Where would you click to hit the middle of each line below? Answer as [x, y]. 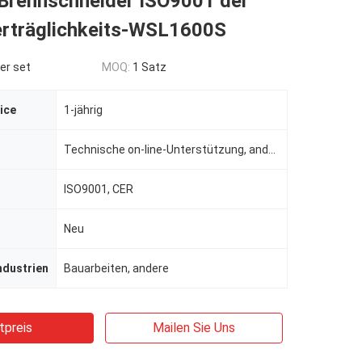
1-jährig [83, 110]
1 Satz [149, 67]
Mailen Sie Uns [194, 328]
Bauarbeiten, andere [116, 268]
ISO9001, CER [99, 189]
